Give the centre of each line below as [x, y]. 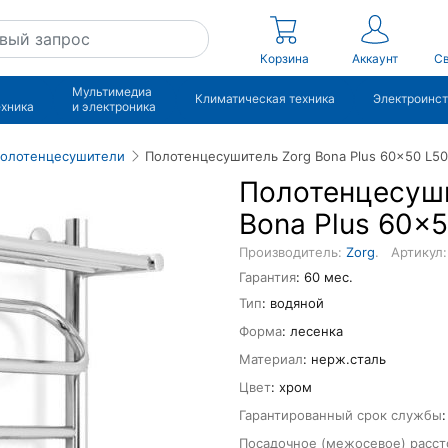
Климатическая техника [264, 98]
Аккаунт [375, 58]
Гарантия [267, 277]
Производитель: [292, 252]
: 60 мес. [324, 277]
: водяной [293, 303]
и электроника [114, 106]
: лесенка [312, 331]
